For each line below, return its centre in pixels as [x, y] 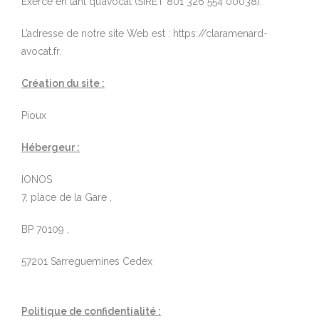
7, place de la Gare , [67, 197]
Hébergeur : [51, 147]
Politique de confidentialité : [91, 311]
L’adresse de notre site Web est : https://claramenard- [145, 33]
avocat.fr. [41, 51]
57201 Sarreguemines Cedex [87, 261]
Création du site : [63, 83]
